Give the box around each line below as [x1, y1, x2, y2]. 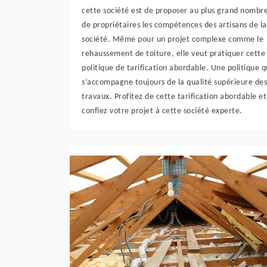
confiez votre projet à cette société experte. [82, 107, 243, 116]
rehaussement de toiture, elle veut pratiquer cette [82, 49, 265, 58]
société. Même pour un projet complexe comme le [82, 35, 263, 44]
